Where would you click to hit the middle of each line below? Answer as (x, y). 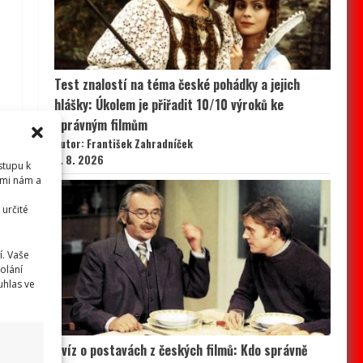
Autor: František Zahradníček (123, 144)
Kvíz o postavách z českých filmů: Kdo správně (181, 350)
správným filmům (100, 125)
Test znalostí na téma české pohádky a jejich (177, 85)
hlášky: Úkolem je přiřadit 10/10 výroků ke (169, 105)
